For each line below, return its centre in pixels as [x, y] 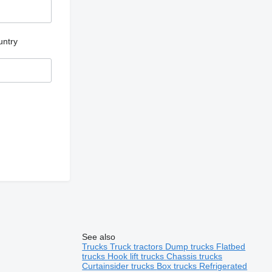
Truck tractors [138, 246]
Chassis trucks [195, 256]
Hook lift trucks [137, 256]
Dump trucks [191, 246]
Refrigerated [223, 266]
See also [99, 236]
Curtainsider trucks [120, 266]
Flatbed [231, 246]
